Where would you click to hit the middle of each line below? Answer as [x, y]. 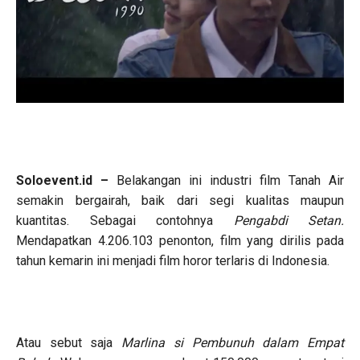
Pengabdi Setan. [288, 220]
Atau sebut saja [69, 342]
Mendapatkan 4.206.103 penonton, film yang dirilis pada [180, 240]
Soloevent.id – [66, 180]
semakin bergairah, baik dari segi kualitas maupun [180, 200]
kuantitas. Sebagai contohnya [125, 220]
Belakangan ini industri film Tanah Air [230, 180]
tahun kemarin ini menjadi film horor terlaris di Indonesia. [173, 260]
